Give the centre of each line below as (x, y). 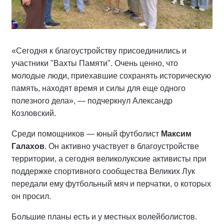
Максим (176, 133)
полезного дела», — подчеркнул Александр (92, 100)
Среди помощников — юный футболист (86, 133)
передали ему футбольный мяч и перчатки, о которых (111, 183)
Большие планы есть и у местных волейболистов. (104, 216)
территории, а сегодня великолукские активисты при (109, 158)
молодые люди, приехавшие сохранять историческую (111, 75)
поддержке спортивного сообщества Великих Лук (103, 171)
